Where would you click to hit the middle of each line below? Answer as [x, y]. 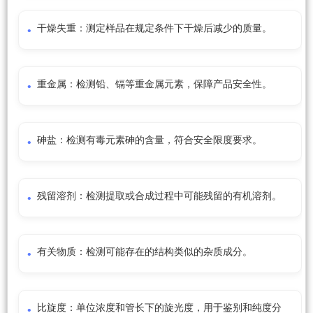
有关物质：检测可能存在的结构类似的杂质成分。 [145, 252]
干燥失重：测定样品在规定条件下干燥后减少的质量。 [154, 29]
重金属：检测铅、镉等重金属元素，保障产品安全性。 [154, 85]
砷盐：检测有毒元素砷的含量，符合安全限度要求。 [150, 140]
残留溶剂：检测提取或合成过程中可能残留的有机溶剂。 [159, 196]
